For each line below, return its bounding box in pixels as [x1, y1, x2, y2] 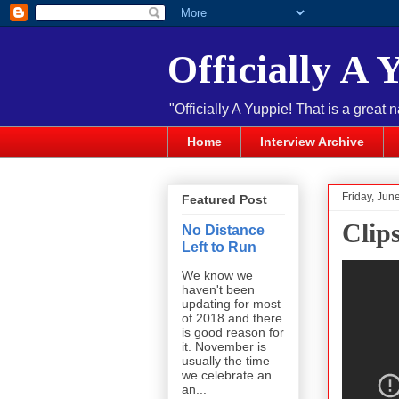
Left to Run [182, 239, 256, 256]
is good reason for [182, 325, 284, 340]
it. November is [182, 339, 266, 354]
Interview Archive [260, 134, 364, 150]
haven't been [182, 282, 255, 297]
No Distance [182, 222, 265, 239]
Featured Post [182, 192, 267, 208]
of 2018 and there [182, 311, 282, 326]
